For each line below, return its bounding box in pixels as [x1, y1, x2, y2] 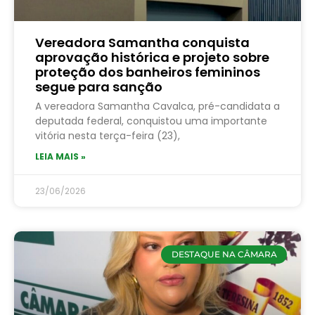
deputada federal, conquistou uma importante [35, 113, 267, 128]
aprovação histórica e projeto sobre [35, 48, 269, 66]
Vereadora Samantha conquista [35, 33, 250, 51]
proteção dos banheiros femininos [35, 63, 260, 81]
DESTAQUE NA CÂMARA [171, 248, 277, 259]
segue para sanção [35, 77, 162, 96]
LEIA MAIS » [35, 150, 86, 162]
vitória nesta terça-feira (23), [35, 128, 180, 143]
